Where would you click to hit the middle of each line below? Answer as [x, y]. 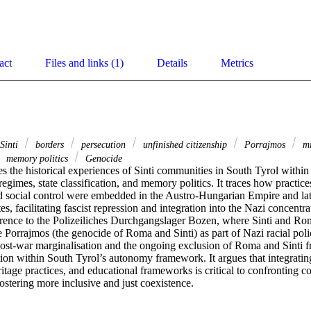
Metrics [237, 63]
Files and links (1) [84, 63]
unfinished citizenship [185, 145]
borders [50, 145]
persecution [103, 145]
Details [172, 63]
